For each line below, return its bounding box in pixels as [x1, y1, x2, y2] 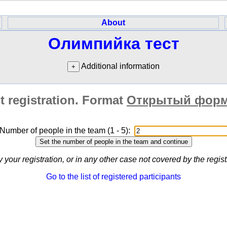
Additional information [80, 62, 160, 70]
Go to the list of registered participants [46, 172, 181, 181]
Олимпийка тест [48, 34, 179, 53]
